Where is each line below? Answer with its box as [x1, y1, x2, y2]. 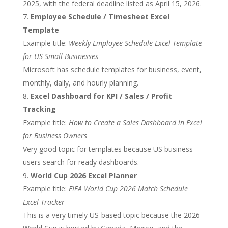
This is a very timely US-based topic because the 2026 [22, 210, 200, 220]
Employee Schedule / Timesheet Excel [30, 12, 169, 21]
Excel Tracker [22, 197, 65, 207]
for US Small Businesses [22, 51, 98, 61]
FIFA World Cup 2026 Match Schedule [68, 184, 188, 193]
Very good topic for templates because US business [22, 144, 193, 154]
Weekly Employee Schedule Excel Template [68, 38, 202, 48]
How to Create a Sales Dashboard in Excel [68, 118, 202, 127]
